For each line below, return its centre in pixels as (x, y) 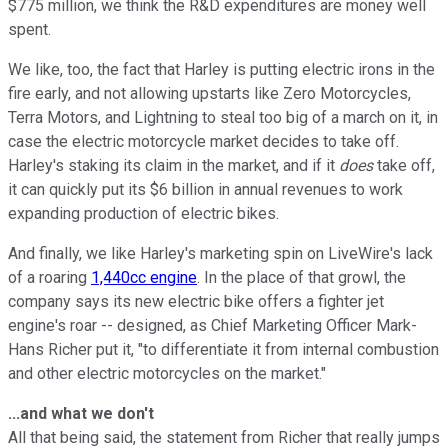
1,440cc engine (144, 277)
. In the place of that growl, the (301, 277)
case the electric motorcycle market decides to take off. (203, 141)
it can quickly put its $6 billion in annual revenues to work (205, 189)
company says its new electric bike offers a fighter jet (196, 301)
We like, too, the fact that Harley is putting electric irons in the (221, 69)
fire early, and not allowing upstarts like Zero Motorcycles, (209, 93)
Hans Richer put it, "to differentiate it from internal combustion (223, 349)
